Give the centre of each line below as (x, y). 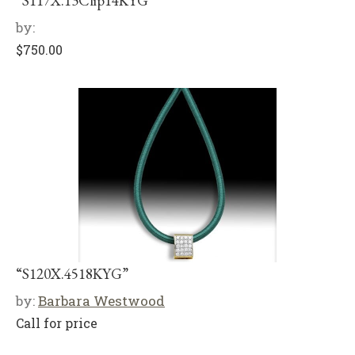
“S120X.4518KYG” (72, 273)
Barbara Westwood (101, 300)
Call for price (57, 323)
